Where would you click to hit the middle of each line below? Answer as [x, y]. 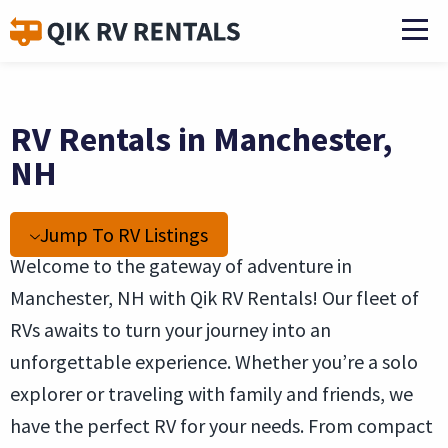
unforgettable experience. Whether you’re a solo [214, 361]
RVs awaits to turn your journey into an [170, 329]
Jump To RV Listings [124, 234]
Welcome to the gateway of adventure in [181, 265]
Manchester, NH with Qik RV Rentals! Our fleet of [214, 297]
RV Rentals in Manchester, [201, 139]
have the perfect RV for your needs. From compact [221, 425]
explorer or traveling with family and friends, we [211, 393]
